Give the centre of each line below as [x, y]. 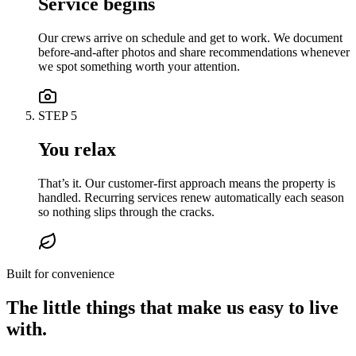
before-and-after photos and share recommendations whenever [194, 52]
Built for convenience [60, 273]
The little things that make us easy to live [172, 307]
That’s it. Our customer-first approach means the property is [187, 183]
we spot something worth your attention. [139, 67]
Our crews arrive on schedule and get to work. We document [190, 38]
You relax [77, 149]
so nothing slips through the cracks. [126, 211]
